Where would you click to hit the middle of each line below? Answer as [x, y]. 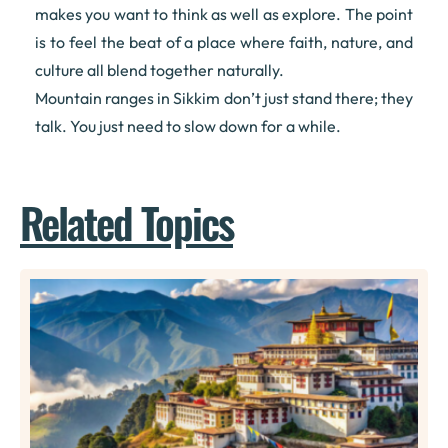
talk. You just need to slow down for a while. [188, 125]
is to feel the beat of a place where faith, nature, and [224, 41]
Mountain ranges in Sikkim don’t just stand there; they [224, 97]
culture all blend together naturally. [159, 69]
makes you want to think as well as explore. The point [224, 13]
